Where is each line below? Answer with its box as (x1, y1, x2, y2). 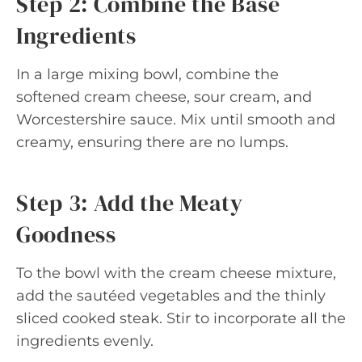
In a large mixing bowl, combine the (16, 65, 279, 83)
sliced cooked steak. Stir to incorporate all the (16, 309, 346, 327)
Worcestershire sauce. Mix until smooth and (16, 110, 335, 128)
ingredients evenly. (16, 331, 154, 350)
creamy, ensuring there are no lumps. (16, 133, 288, 151)
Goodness (16, 218, 116, 250)
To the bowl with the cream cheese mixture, (16, 263, 336, 282)
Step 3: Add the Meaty (16, 187, 243, 218)
